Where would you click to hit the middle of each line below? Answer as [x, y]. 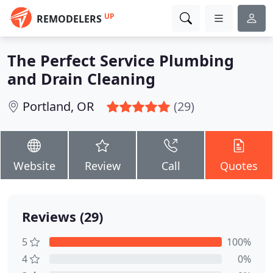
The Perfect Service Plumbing [121, 60]
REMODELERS [69, 19]
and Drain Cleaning [81, 79]
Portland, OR [58, 106]
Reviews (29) [62, 217]
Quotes [239, 166]
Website [34, 166]
